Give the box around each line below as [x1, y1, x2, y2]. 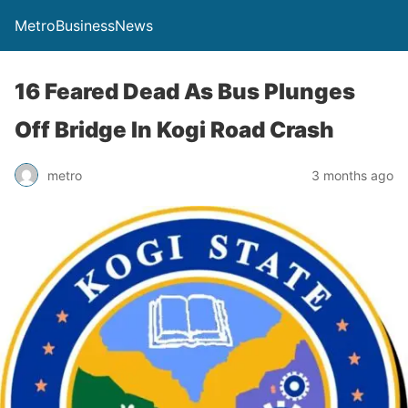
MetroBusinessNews [15, 16, 153, 35]
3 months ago [311, 167, 393, 183]
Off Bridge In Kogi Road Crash [15, 117, 334, 143]
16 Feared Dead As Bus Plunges [15, 78, 355, 105]
